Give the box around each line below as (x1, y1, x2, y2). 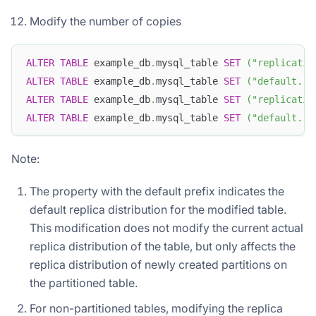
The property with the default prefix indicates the (30, 184, 284, 199)
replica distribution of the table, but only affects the (30, 239, 296, 254)
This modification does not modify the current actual (30, 221, 303, 236)
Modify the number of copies (30, 14, 181, 29)
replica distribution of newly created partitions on (30, 257, 287, 272)
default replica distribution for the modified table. (30, 202, 286, 217)
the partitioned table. (30, 276, 138, 291)
